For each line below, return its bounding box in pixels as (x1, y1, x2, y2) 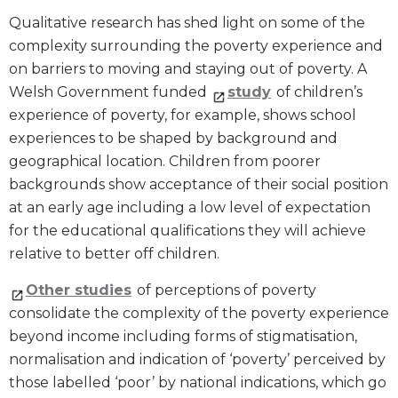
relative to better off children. (9, 245, 219, 263)
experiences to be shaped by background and (9, 130, 338, 147)
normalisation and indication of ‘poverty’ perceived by (9, 351, 386, 369)
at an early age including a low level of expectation (9, 199, 370, 217)
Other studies (26, 282, 131, 299)
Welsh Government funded (9, 84, 211, 101)
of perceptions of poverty (133, 282, 316, 299)
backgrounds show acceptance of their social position (9, 176, 388, 194)
